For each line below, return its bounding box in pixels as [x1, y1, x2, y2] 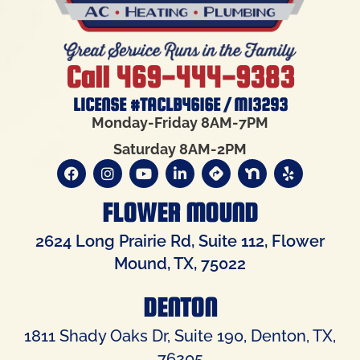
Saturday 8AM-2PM [113, 140, 247, 157]
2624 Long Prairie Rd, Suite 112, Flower [35, 231, 325, 252]
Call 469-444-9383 [66, 60, 294, 95]
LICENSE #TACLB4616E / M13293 [72, 94, 288, 116]
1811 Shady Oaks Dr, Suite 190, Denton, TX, [24, 326, 336, 346]
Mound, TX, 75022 [114, 254, 246, 274]
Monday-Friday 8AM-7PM [92, 114, 268, 132]
